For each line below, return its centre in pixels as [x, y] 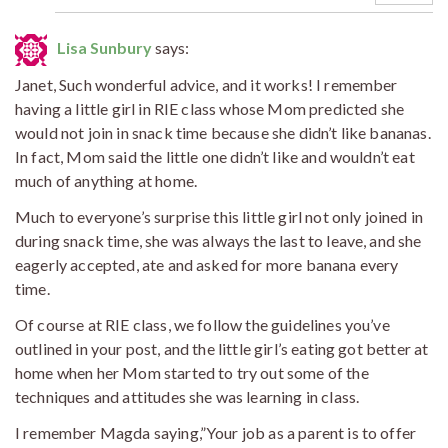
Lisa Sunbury [104, 48]
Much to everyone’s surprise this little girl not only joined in [219, 217]
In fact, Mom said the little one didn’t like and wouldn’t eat [215, 157]
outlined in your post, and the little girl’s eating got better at [222, 349]
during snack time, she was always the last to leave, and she [218, 241]
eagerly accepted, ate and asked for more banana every [207, 265]
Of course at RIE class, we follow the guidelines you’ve [202, 325]
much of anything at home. [106, 181]
